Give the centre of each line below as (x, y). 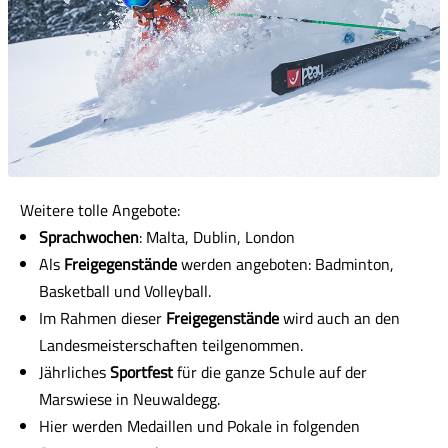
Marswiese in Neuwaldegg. (130, 399)
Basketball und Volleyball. (125, 291)
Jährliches (75, 372)
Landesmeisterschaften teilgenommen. (171, 345)
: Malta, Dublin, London (217, 237)
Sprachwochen (89, 237)
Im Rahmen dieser (103, 318)
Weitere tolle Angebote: (100, 210)
